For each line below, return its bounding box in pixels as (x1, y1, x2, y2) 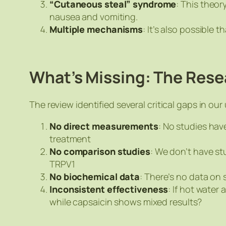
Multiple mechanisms (49, 23, 143, 35)
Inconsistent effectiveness (49, 183, 168, 195)
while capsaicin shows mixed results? (49, 195, 202, 208)
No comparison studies (49, 145, 150, 157)
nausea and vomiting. (49, 10, 138, 23)
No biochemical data (49, 170, 140, 183)
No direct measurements (49, 120, 158, 132)
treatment (49, 132, 91, 145)
